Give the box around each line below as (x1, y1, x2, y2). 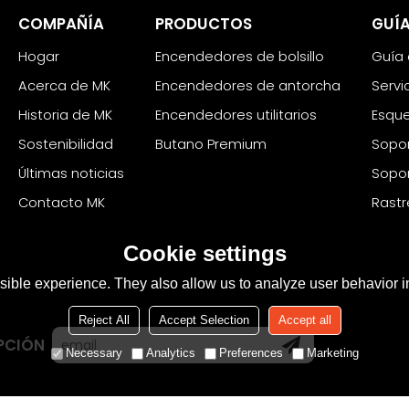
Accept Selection (158, 313, 249, 328)
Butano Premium (154, 134, 267, 153)
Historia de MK (17, 105, 112, 124)
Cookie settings (122, 241, 287, 267)
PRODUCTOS (154, 13, 252, 36)
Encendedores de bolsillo (154, 47, 324, 66)
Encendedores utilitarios (154, 105, 317, 124)
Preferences (218, 346, 283, 361)
